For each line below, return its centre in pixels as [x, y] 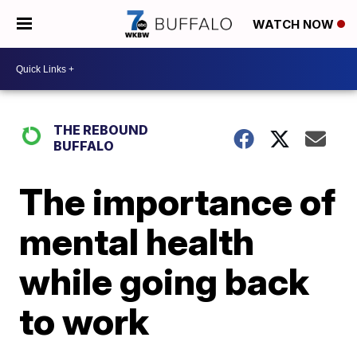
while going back [165, 281]
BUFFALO [84, 146]
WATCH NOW [295, 25]
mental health [137, 241]
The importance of [178, 202]
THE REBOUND [101, 130]
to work [84, 321]
